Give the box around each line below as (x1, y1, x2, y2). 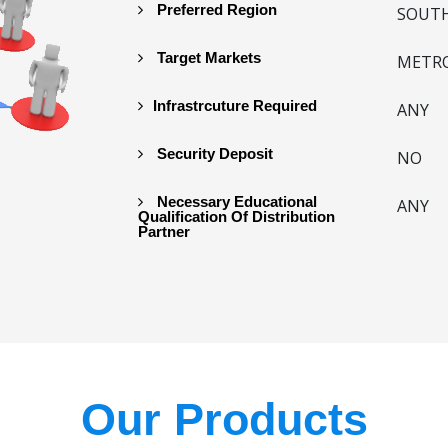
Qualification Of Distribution (138, 207, 336, 225)
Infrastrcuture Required (153, 96, 318, 114)
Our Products (80, 393, 368, 445)
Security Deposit (153, 144, 274, 162)
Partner (138, 222, 191, 240)
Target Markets (153, 48, 262, 66)
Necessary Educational (153, 192, 318, 210)
